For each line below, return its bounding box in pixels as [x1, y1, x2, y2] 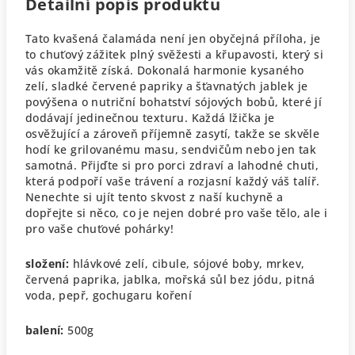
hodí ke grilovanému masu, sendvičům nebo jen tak [25, 142, 317, 157]
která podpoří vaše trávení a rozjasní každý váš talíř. [25, 174, 320, 189]
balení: [25, 323, 64, 338]
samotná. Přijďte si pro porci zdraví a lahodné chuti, [25, 158, 319, 173]
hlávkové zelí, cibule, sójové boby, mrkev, [69, 256, 305, 271]
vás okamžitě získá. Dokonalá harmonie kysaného [25, 63, 304, 78]
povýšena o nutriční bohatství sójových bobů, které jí [25, 94, 323, 109]
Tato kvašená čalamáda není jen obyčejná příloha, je [25, 31, 321, 46]
